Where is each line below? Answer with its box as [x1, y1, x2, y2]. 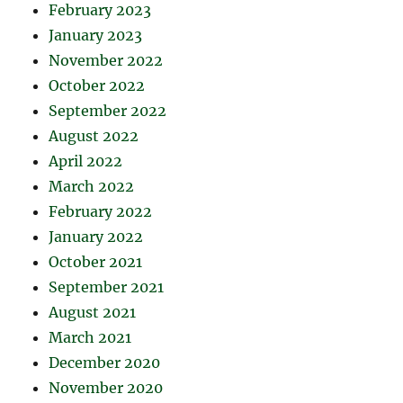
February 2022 [49, 202, 153, 221]
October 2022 [49, 76, 146, 95]
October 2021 [49, 253, 143, 272]
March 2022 [49, 177, 135, 196]
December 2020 [49, 354, 161, 372]
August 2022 [49, 127, 139, 146]
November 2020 [49, 379, 164, 398]
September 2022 [49, 102, 167, 121]
